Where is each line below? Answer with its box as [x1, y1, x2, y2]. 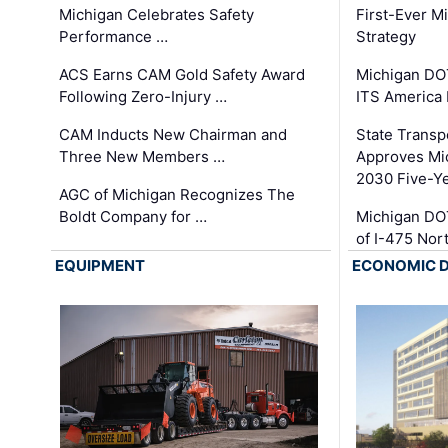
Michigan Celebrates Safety [59, 4, 255, 24]
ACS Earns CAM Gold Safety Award [59, 64, 306, 84]
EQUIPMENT [55, 255, 146, 275]
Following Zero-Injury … [59, 86, 228, 106]
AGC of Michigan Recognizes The [59, 184, 296, 204]
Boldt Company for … [59, 206, 208, 226]
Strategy [355, 26, 416, 46]
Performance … [59, 26, 169, 46]
